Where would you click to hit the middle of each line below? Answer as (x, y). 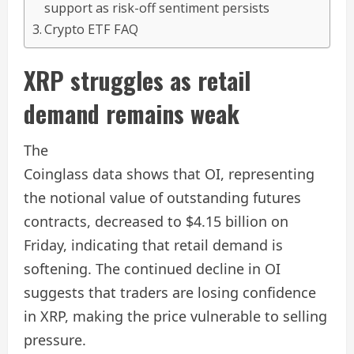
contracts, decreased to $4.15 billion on (156, 222)
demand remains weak (132, 114)
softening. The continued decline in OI (152, 269)
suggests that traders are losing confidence (170, 293)
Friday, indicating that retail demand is (153, 245)
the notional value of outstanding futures (162, 198)
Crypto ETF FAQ (92, 30)
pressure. (55, 340)
